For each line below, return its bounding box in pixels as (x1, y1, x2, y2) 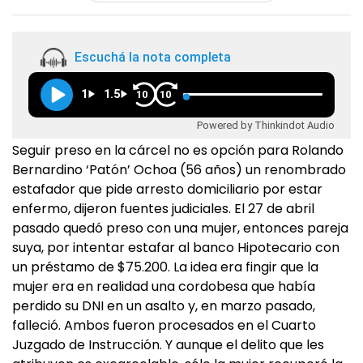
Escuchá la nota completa (75, 49, 231, 66)
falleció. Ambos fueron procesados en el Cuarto (12, 316, 316, 335)
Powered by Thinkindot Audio (197, 118, 335, 131)
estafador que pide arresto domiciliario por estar (12, 180, 322, 199)
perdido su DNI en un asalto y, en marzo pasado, (12, 297, 315, 315)
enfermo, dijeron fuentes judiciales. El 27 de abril (12, 199, 314, 218)
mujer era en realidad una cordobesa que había (12, 277, 315, 296)
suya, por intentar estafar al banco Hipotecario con (12, 238, 340, 257)
